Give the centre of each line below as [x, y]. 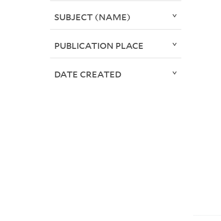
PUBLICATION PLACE [99, 46]
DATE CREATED [88, 74]
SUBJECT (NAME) [92, 17]
